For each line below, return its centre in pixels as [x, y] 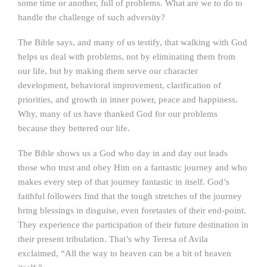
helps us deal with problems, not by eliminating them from [127, 57]
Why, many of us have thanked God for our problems [118, 114]
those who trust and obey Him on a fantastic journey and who [133, 167]
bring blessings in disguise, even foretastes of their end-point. [132, 210]
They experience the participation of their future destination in [133, 225]
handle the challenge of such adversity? [91, 17]
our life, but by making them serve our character [108, 71]
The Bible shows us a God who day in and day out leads [123, 153]
